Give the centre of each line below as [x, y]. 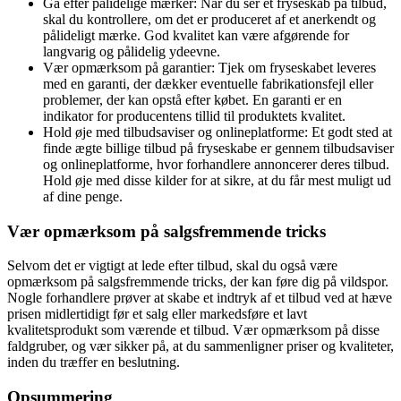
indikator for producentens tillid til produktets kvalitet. [194, 116]
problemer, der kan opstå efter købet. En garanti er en [192, 100]
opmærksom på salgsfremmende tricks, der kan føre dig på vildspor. [198, 282]
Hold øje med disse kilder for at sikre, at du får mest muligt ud [217, 181]
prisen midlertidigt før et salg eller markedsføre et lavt [157, 314]
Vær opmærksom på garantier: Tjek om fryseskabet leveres [209, 68]
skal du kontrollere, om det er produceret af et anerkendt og [209, 20]
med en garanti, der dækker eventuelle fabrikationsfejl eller [208, 84]
